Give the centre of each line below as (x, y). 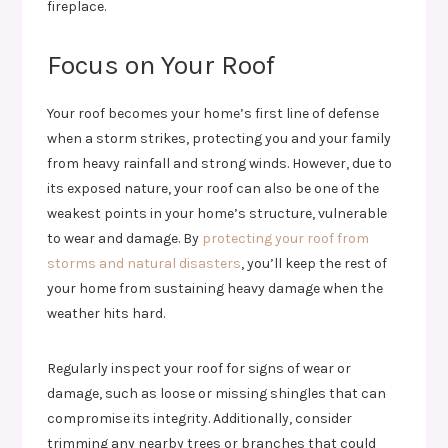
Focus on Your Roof (161, 65)
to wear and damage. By (125, 238)
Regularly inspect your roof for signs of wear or (199, 368)
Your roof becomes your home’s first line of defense (213, 113)
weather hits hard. (106, 313)
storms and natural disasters (144, 263)
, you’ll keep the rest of (314, 263)
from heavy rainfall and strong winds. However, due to (220, 163)
